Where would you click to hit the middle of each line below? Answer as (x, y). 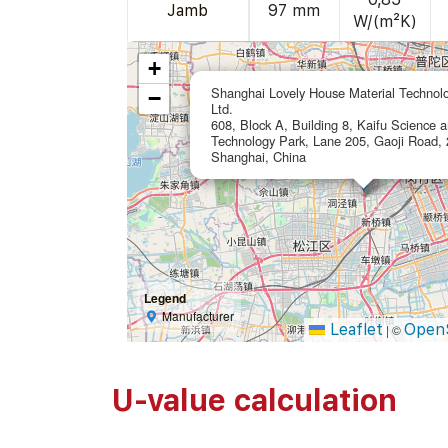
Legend (164, 298)
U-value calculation (253, 400)
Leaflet (354, 330)
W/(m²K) (384, 22)
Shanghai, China (258, 157)
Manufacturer (198, 316)
